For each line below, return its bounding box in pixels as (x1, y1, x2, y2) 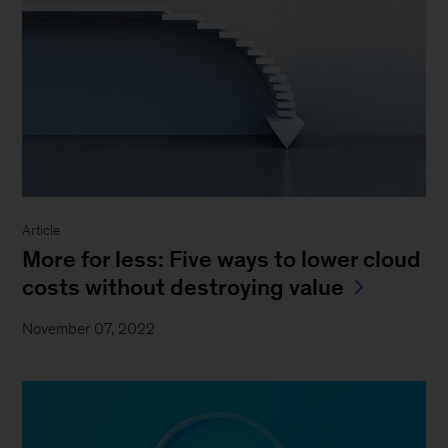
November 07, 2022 (22, 319, 156, 337)
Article (22, 222, 61, 238)
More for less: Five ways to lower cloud (22, 245, 422, 272)
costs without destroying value (22, 273, 345, 300)
